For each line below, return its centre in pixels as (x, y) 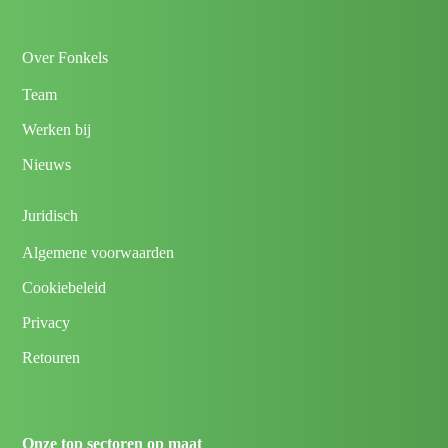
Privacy (46, 323)
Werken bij (57, 130)
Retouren (51, 358)
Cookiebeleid (64, 288)
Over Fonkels (65, 58)
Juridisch (50, 216)
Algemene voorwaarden (98, 253)
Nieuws (47, 165)
